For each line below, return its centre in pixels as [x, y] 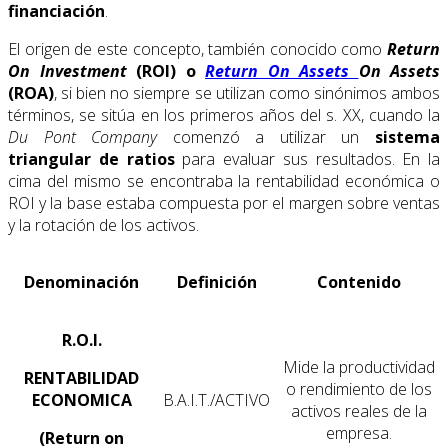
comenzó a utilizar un [266, 137]
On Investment [67, 71]
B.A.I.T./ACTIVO [216, 400]
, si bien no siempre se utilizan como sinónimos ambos [247, 93]
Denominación [81, 282]
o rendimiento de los [359, 389]
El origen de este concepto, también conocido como [197, 49]
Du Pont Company [83, 137]
